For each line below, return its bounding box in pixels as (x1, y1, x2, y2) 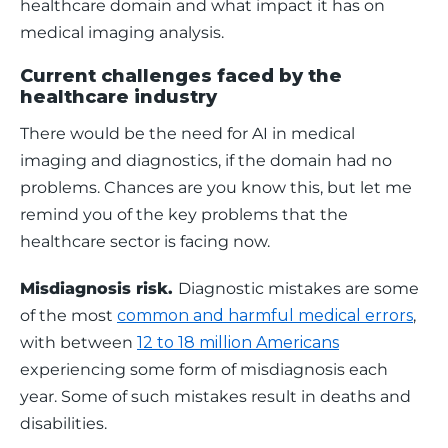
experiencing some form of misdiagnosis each (20, 360, 392, 379)
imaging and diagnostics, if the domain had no (20, 151, 396, 170)
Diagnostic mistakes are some (178, 279, 423, 298)
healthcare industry (20, 86, 217, 108)
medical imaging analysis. (20, 23, 228, 42)
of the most (20, 306, 117, 325)
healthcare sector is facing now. (20, 232, 274, 251)
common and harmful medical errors (117, 306, 413, 325)
